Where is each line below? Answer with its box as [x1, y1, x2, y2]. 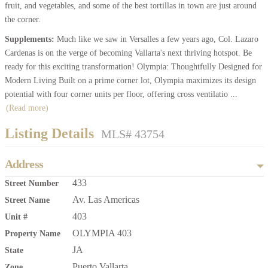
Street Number [4, 179, 59, 188]
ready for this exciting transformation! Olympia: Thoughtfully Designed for [4, 62, 262, 72]
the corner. [4, 14, 41, 24]
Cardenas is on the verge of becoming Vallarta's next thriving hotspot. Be [4, 48, 252, 58]
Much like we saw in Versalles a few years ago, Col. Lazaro [56, 35, 258, 44]
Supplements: [4, 35, 54, 44]
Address [4, 157, 43, 171]
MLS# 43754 [100, 127, 165, 141]
